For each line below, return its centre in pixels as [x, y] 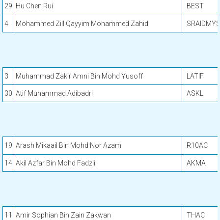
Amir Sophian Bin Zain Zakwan [63, 215]
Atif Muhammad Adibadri [54, 93]
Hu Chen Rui [34, 6]
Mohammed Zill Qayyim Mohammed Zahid [82, 24]
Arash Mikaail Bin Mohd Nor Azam [69, 145]
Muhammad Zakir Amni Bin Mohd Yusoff [79, 76]
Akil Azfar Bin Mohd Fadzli [55, 163]
